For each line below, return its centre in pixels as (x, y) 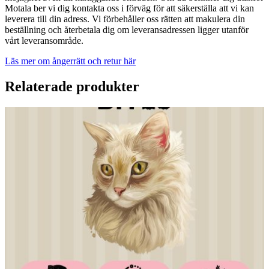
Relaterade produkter (72, 87)
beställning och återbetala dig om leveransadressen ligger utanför (127, 30)
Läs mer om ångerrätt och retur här (70, 61)
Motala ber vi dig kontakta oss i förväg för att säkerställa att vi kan (129, 8)
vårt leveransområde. (44, 41)
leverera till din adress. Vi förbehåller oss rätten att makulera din (125, 19)
